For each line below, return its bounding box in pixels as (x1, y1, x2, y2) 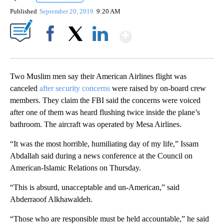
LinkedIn (88, 47, 112, 55)
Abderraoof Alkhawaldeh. (10, 195, 92, 204)
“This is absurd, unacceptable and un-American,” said (10, 183, 179, 192)
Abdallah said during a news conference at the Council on (10, 151, 192, 160)
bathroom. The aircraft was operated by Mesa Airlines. (10, 120, 181, 129)
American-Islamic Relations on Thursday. (10, 163, 141, 172)
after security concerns (39, 84, 110, 93)
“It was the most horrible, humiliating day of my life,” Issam (10, 139, 198, 148)
